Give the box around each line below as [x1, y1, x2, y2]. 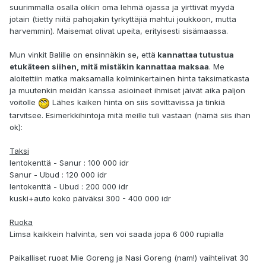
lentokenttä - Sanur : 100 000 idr [9, 157, 129, 167]
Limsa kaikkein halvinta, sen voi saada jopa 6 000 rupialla [9, 229, 224, 239]
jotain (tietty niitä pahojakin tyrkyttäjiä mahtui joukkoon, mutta [9, 14, 236, 24]
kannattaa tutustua [156, 50, 234, 60]
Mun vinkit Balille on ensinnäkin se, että [9, 50, 156, 60]
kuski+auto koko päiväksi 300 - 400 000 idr [9, 193, 171, 203]
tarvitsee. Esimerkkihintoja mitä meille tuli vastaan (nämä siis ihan [9, 110, 251, 120]
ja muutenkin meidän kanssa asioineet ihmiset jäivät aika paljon [9, 85, 245, 96]
